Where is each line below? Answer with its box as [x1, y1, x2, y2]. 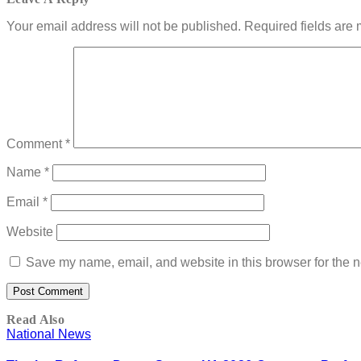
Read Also [6, 312, 64, 326]
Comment [6, 136, 65, 151]
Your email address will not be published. [6, 19, 241, 33]
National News [6, 326, 91, 341]
